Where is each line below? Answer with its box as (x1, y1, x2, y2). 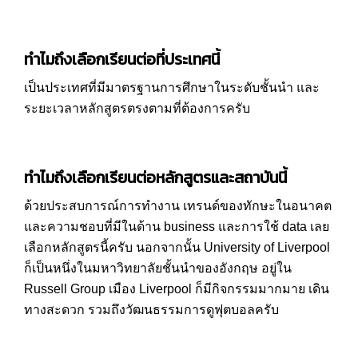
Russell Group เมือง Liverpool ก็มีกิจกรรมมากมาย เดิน (24, 282, 329, 296)
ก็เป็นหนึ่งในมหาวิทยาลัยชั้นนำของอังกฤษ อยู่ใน (24, 261, 292, 275)
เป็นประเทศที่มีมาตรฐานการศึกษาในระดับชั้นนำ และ (24, 81, 320, 94)
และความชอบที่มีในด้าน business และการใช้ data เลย (24, 220, 329, 233)
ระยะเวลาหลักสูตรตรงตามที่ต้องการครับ (24, 101, 250, 115)
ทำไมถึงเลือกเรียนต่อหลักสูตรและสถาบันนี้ (24, 165, 287, 189)
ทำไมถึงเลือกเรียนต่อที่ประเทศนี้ (24, 47, 220, 71)
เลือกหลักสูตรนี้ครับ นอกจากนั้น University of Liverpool (24, 241, 330, 254)
